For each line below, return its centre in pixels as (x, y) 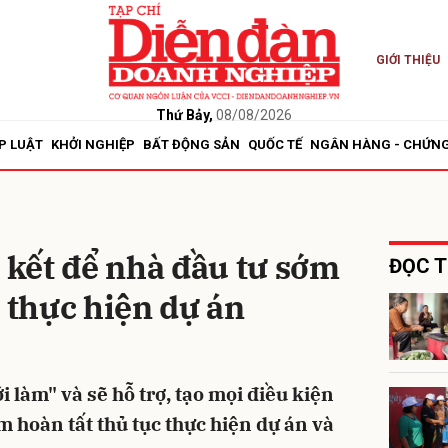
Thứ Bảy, (184, 114)
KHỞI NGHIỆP (93, 144)
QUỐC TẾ (275, 144)
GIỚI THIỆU (407, 60)
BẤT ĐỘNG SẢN (191, 144)
